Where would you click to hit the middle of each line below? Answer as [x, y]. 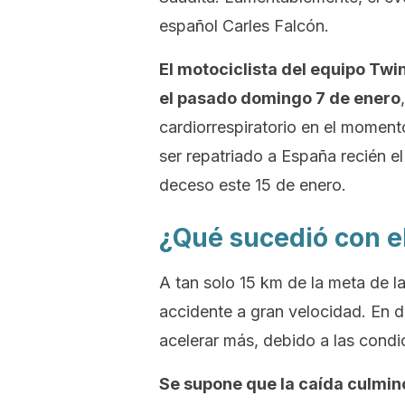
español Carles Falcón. [244, 26]
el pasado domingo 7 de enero [280, 98]
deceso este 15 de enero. [253, 185]
